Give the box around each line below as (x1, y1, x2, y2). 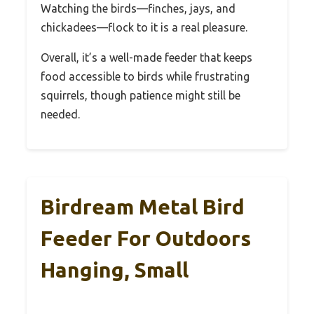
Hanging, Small (41, 258, 189, 282)
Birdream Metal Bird (41, 195, 245, 219)
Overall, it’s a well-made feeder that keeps (41, 51, 252, 64)
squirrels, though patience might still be (41, 89, 240, 102)
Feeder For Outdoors (41, 226, 251, 251)
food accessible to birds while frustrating (41, 70, 250, 83)
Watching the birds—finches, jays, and (41, 2, 235, 15)
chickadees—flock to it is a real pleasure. (41, 21, 247, 34)
